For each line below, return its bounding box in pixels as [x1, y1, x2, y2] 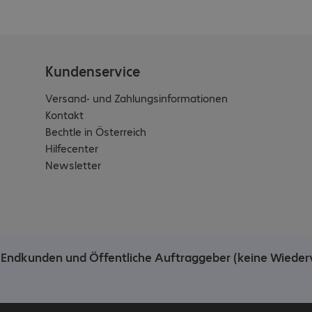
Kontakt [45, 107, 84, 123]
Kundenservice [45, 61, 141, 81]
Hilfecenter [45, 141, 99, 156]
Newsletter [45, 157, 102, 173]
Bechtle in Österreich [45, 124, 147, 139]
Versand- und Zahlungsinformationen [45, 91, 228, 106]
